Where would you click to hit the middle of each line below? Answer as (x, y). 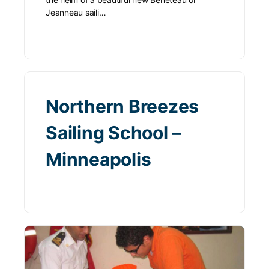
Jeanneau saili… (76, 12)
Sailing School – (113, 132)
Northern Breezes (122, 106)
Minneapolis (98, 159)
